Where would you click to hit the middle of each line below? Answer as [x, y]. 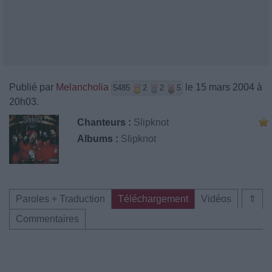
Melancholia [82, 87]
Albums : [98, 139]
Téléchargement [153, 199]
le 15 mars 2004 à [223, 87]
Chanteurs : [104, 122]
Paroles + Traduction [60, 199]
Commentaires [47, 219]
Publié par [32, 87]
